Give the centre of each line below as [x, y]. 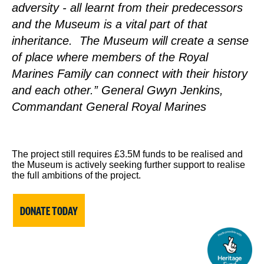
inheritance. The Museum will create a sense [130, 40]
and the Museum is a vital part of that [110, 24]
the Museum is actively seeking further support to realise [128, 164]
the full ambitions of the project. [77, 175]
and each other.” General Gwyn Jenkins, [118, 90]
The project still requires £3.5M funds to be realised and [127, 154]
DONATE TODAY [49, 210]
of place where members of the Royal [110, 57]
